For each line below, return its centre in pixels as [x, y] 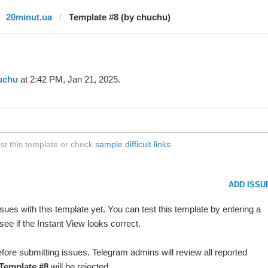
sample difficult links [133, 144]
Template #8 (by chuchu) [119, 17]
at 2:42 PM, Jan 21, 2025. [69, 79]
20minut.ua [29, 17]
